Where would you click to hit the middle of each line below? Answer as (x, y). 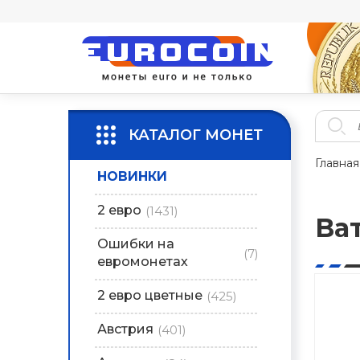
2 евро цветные (150, 295)
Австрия (125, 329)
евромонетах (143, 262)
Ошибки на (136, 244)
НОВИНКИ (132, 176)
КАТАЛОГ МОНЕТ (196, 135)
